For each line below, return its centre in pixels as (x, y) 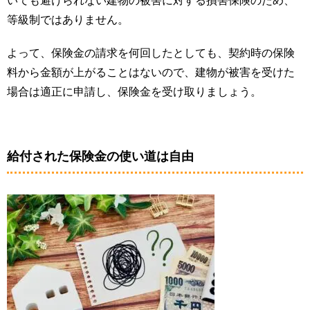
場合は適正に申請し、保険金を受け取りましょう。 (134, 92)
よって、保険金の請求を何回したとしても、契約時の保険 (151, 53)
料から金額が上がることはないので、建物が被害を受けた (151, 73)
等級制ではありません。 (68, 20)
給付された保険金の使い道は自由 (100, 157)
